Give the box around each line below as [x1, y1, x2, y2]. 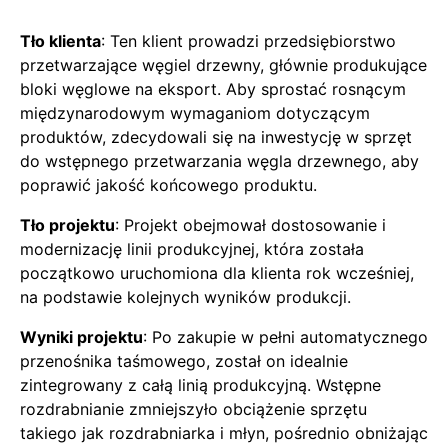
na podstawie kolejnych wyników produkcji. [20, 287, 351, 307]
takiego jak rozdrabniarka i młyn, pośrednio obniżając [20, 423, 428, 443]
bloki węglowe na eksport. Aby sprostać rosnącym [20, 79, 406, 99]
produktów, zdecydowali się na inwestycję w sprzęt [20, 127, 412, 147]
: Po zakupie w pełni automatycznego [143, 327, 428, 347]
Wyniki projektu [20, 327, 143, 347]
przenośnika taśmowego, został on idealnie [20, 351, 348, 371]
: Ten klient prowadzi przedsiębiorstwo [101, 31, 396, 51]
